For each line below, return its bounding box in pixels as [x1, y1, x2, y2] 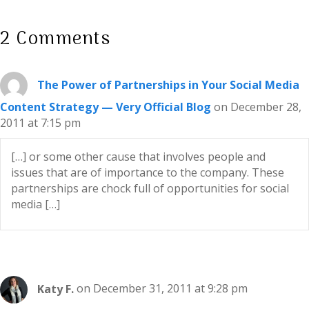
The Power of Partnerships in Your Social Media [37, 77, 299, 92]
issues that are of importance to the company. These [11, 165, 284, 181]
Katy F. [37, 281, 74, 297]
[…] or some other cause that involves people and [11, 149, 266, 165]
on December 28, [214, 99, 301, 115]
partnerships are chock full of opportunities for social [11, 181, 289, 197]
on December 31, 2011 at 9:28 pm [77, 281, 248, 297]
